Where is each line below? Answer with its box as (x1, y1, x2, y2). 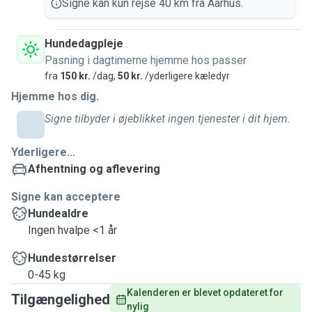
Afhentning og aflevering (28, 162, 160, 175)
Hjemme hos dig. (11, 90, 99, 103)
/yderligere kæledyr (143, 70, 230, 81)
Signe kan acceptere (11, 190, 120, 203)
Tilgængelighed (11, 291, 110, 308)
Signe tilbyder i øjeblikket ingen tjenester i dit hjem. (45, 112, 290, 125)
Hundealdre (28, 207, 88, 220)
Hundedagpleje (45, 37, 123, 50)
